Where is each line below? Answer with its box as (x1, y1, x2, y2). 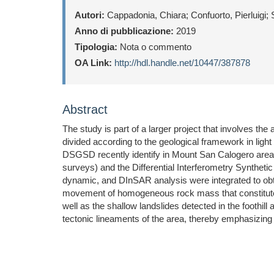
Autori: (75, 10, 105, 20)
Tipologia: (75, 42, 117, 52)
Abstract (62, 103, 108, 116)
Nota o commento (117, 42, 191, 52)
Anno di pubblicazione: (75, 26, 174, 36)
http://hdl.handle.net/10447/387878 (114, 57, 250, 68)
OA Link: (75, 57, 112, 68)
